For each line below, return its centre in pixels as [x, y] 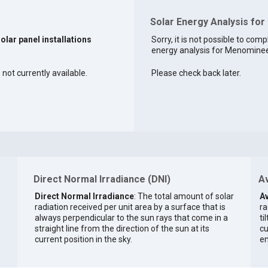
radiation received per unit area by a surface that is [130, 207]
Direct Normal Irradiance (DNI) [102, 179]
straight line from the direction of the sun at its [122, 228]
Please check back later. [196, 73]
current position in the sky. [83, 239]
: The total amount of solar [184, 196]
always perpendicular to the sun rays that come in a [131, 217]
